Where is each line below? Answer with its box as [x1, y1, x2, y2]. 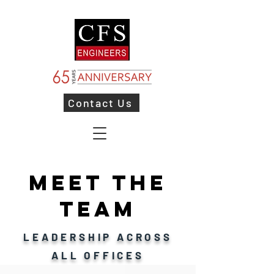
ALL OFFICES [51, 249, 144, 261]
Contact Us [68, 96, 133, 109]
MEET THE [29, 169, 167, 196]
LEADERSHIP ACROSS [23, 231, 172, 243]
